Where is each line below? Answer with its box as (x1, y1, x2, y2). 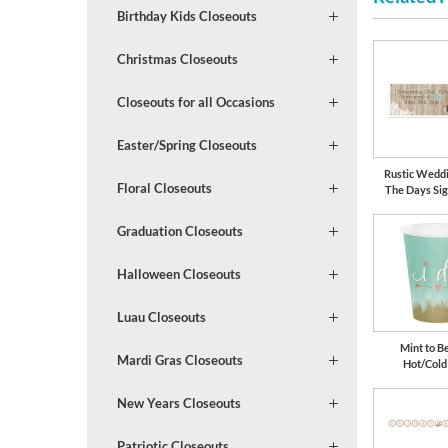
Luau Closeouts (116, 308, 206, 325)
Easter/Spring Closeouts (116, 136, 257, 153)
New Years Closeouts (116, 394, 241, 411)
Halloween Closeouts (116, 265, 241, 282)
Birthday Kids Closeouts (116, 7, 257, 24)
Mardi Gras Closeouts (116, 351, 243, 368)
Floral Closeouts (116, 179, 212, 196)
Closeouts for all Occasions (116, 93, 275, 110)
